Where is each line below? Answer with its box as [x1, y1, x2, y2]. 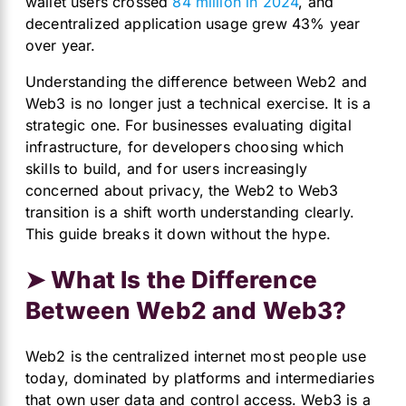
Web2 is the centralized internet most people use [25, 347, 366, 366]
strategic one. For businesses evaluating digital [25, 116, 352, 134]
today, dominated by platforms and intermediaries [25, 369, 374, 388]
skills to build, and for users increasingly [25, 159, 307, 178]
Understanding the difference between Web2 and [25, 72, 368, 91]
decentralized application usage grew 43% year [25, 14, 361, 33]
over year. [25, 36, 96, 54]
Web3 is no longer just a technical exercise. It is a [25, 94, 372, 112]
